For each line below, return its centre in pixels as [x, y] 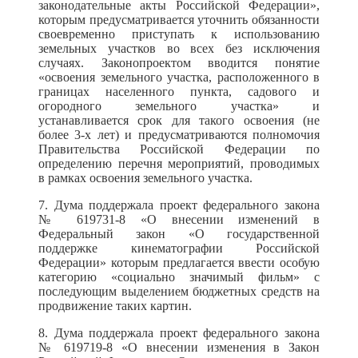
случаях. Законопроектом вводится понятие [179, 63]
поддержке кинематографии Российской [179, 248]
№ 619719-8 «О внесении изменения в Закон [179, 347]
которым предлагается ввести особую [215, 263]
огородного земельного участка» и [179, 106]
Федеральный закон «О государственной [179, 234]
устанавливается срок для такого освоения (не [179, 120]
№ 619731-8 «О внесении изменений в [179, 219]
